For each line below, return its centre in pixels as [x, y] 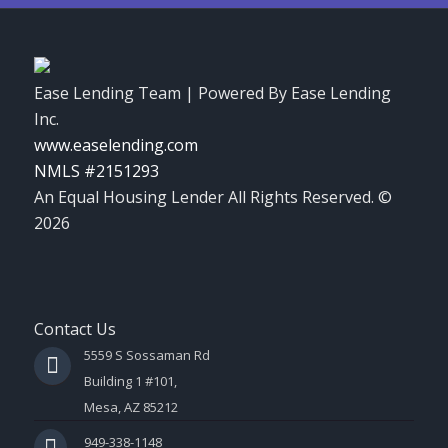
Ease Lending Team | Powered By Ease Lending [212, 93]
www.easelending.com [115, 145]
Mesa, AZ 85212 [130, 407]
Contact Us [74, 329]
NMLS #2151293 [96, 171]
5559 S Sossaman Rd [146, 355]
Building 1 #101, [130, 381]
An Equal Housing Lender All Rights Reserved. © [212, 197]
